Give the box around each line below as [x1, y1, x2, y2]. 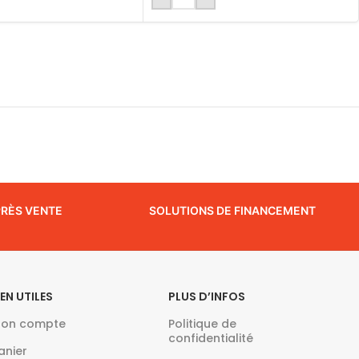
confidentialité [168, 330, 254, 347]
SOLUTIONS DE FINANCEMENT [149, 204, 317, 218]
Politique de [168, 316, 237, 333]
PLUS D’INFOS [168, 288, 246, 305]
